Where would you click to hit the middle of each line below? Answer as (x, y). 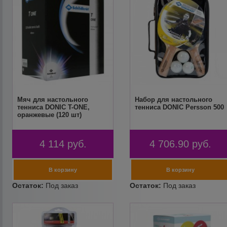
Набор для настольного (173, 100)
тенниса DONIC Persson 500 (179, 107)
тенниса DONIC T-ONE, (54, 107)
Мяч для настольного (53, 100)
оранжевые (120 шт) (50, 115)
